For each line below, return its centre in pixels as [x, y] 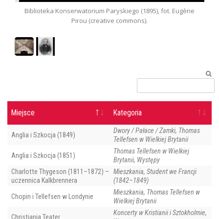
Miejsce [23, 113]
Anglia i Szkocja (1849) [43, 135]
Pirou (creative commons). [109, 20]
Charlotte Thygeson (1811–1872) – [60, 172]
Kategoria [128, 113]
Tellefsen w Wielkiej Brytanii [151, 140]
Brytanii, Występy [137, 160]
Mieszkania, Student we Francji [155, 172]
